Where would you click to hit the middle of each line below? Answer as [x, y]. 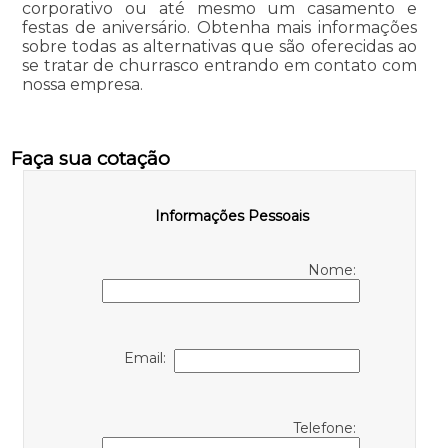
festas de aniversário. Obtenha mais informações [219, 28]
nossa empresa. [82, 85]
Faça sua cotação [90, 159]
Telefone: [326, 428]
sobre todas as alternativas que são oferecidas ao [219, 47]
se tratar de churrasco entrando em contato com [219, 66]
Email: [149, 358]
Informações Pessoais [232, 216]
